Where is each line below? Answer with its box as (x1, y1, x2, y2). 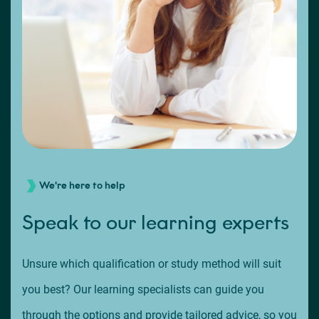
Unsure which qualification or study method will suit (22, 257, 281, 271)
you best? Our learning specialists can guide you (22, 283, 264, 297)
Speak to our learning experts (22, 210, 289, 236)
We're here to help (39, 179, 125, 192)
